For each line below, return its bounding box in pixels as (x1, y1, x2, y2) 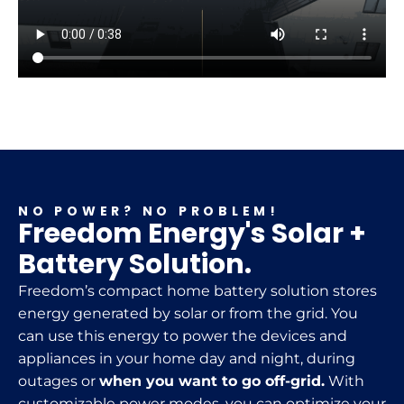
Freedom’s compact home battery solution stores (18, 281, 377, 299)
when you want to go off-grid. (99, 372, 325, 390)
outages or (18, 372, 99, 390)
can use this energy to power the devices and (18, 326, 347, 344)
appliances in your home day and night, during (18, 349, 355, 367)
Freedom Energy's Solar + (18, 214, 366, 252)
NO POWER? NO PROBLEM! (18, 201, 280, 220)
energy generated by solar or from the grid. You (18, 304, 358, 322)
